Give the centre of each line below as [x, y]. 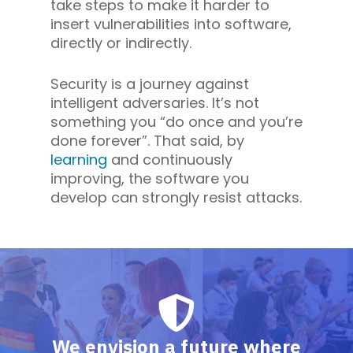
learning [79, 159]
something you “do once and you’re [176, 121]
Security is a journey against [150, 84]
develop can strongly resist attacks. [176, 197]
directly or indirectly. [121, 43]
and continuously [170, 159]
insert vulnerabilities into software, [171, 24]
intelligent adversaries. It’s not [155, 102]
